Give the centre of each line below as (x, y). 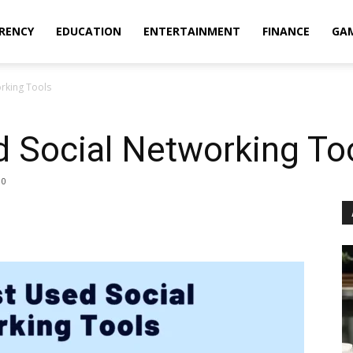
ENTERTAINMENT (192, 31)
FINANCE (286, 31)
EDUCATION (89, 31)
